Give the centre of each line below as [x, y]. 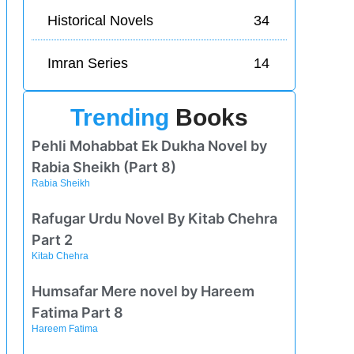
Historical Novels [100, 21]
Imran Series [87, 64]
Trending [120, 117]
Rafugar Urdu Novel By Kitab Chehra [155, 218]
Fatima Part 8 [78, 312]
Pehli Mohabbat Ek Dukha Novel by [150, 145]
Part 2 [53, 239]
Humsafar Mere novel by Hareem [143, 291]
